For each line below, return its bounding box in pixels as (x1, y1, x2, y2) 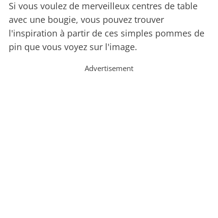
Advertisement (85, 63, 133, 73)
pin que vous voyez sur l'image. (9, 41, 137, 53)
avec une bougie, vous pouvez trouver (9, 14, 164, 26)
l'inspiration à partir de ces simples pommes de (9, 27, 204, 39)
